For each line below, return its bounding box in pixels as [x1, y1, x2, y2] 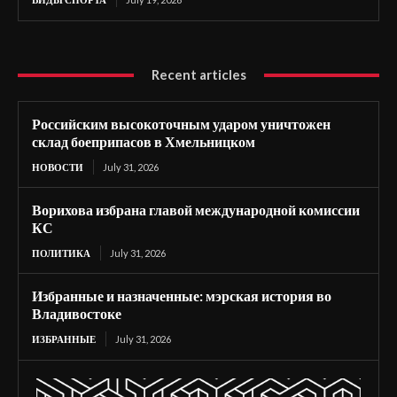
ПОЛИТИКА [32, 247, 90, 259]
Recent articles [151, 66, 246, 82]
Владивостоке [32, 305, 121, 322]
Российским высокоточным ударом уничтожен [32, 115, 331, 132]
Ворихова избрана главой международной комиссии [32, 201, 360, 218]
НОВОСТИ [32, 161, 83, 173]
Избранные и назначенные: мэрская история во [32, 287, 331, 304]
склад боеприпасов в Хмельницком [32, 133, 255, 150]
